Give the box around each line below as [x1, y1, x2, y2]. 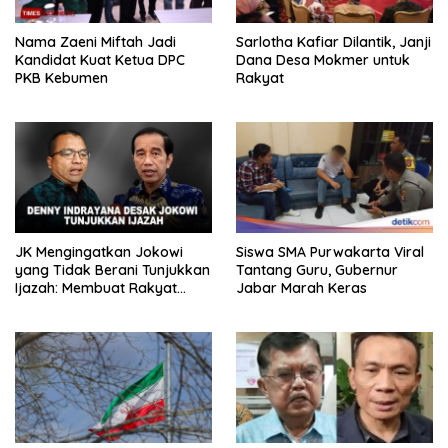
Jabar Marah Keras [236, 279, 367, 298]
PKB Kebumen [15, 69, 108, 88]
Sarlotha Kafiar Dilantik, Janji [236, 33, 431, 52]
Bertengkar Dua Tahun [15, 297, 167, 316]
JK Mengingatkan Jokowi [15, 243, 183, 262]
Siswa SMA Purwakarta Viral [236, 243, 424, 262]
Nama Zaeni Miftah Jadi [15, 33, 176, 52]
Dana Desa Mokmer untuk [236, 51, 410, 70]
